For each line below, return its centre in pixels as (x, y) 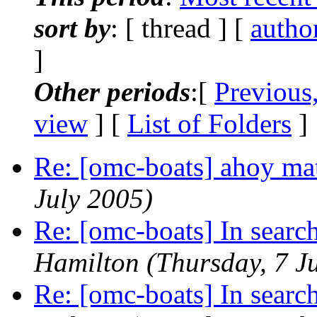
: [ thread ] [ (180, 28)
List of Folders (209, 123)
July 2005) (93, 198)
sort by (72, 28)
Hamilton (87, 262)
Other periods (112, 91)
